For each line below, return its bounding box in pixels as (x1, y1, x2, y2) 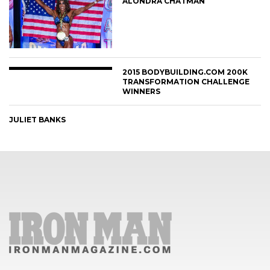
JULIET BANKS (9, 115, 66, 124)
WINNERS (122, 86, 161, 96)
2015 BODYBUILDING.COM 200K (122, 67, 248, 77)
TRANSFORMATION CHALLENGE (122, 77, 250, 86)
